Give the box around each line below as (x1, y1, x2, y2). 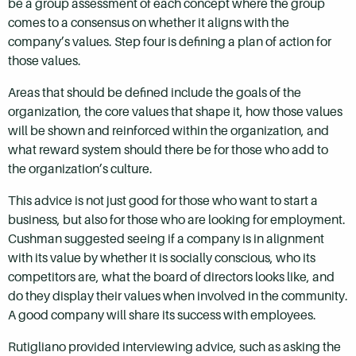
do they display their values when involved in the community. (8, 288, 348, 304)
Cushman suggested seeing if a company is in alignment (8, 230, 324, 246)
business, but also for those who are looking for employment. (8, 211, 346, 227)
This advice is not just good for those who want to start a (8, 192, 318, 208)
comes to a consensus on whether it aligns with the (8, 14, 289, 30)
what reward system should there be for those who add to (8, 141, 328, 157)
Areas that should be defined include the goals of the (8, 84, 301, 100)
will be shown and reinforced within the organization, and (8, 122, 329, 138)
